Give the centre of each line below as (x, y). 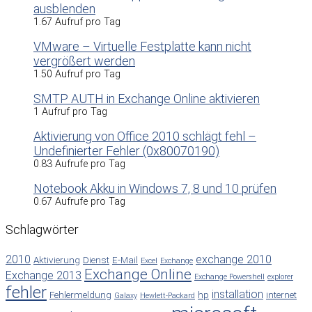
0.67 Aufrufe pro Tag (79, 201)
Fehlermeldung (80, 294)
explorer (280, 276)
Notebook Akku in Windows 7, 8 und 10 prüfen (155, 188)
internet (281, 294)
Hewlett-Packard (167, 295)
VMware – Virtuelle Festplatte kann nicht (142, 46)
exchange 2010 (234, 259)
